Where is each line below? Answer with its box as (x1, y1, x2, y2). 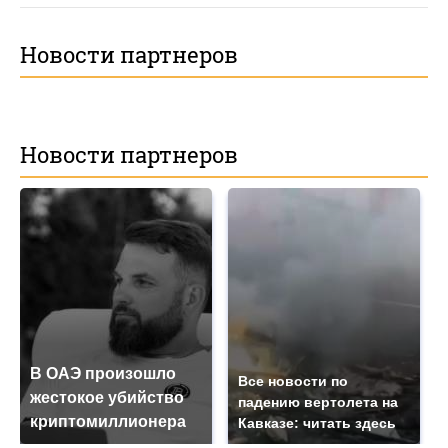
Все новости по (238, 372, 348, 389)
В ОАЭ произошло (30, 364, 176, 382)
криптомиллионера (30, 412, 186, 430)
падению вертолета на (238, 393, 398, 410)
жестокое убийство (30, 388, 184, 406)
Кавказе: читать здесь (238, 414, 396, 431)
